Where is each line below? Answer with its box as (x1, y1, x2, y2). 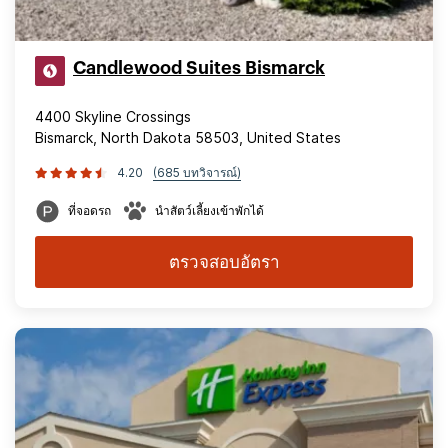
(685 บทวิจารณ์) (153, 165, 241, 180)
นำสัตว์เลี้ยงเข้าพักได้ (155, 203, 264, 218)
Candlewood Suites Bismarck (73, 59, 325, 77)
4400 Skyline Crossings (35, 108, 191, 125)
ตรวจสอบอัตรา (168, 252, 280, 272)
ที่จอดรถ (68, 203, 111, 218)
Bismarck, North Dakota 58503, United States (35, 129, 341, 146)
